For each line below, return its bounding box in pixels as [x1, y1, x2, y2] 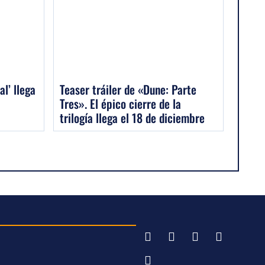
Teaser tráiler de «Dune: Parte [60, 80, 197, 98]
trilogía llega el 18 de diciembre [60, 108, 205, 127]
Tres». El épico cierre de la [60, 94, 182, 112]
